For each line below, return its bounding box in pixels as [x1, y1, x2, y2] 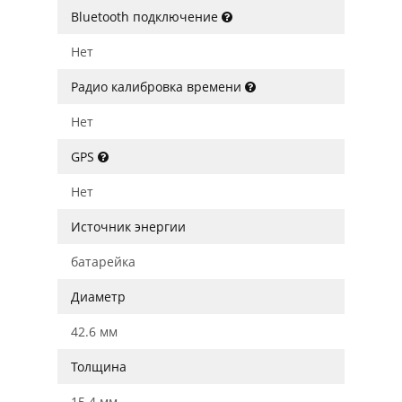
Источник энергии [71, 218, 186, 235]
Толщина [71, 358, 127, 375]
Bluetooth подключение [71, 8, 222, 25]
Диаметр [71, 288, 126, 305]
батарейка [71, 253, 135, 270]
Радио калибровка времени [71, 78, 245, 95]
